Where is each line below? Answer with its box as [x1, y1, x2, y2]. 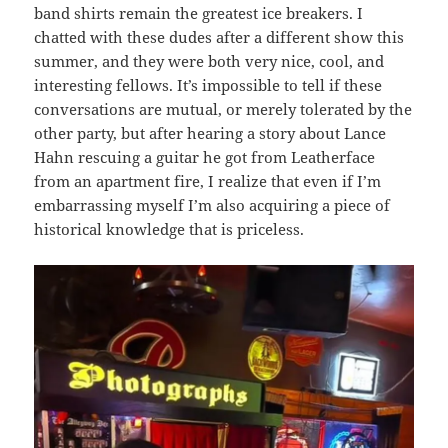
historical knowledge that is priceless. [34, 219, 305, 240]
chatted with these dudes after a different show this [34, 27, 405, 48]
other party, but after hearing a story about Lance [34, 123, 387, 144]
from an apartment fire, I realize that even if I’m [34, 171, 382, 192]
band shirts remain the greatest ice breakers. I [34, 3, 364, 24]
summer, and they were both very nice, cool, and [34, 51, 385, 72]
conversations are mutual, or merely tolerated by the [34, 99, 413, 120]
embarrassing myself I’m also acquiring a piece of [34, 195, 391, 216]
